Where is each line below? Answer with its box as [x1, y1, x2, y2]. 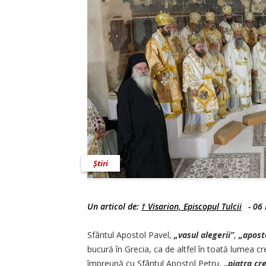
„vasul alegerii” [174, 229, 234, 241]
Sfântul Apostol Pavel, [87, 229, 174, 241]
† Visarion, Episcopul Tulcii [141, 201, 242, 213]
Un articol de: [87, 201, 141, 213]
